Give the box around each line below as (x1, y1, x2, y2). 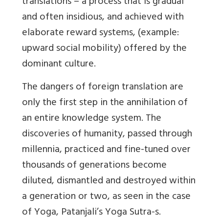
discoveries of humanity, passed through (22, 125, 192, 144)
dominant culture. (22, 55, 96, 74)
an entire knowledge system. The (22, 109, 161, 128)
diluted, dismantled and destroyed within (22, 172, 196, 191)
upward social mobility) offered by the (22, 40, 187, 58)
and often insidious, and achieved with (22, 8, 184, 27)
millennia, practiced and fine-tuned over (22, 141, 191, 159)
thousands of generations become (22, 156, 167, 175)
